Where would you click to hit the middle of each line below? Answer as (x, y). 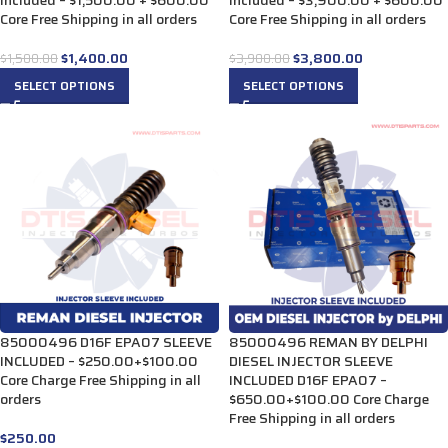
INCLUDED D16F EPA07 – (308, 379)
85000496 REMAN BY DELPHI (328, 341)
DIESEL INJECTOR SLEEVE (311, 360)
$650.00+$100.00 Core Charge (329, 398)
